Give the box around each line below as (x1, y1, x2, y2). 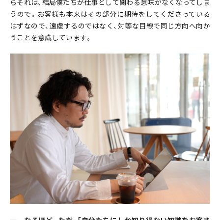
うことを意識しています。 (10, 32, 93, 43)
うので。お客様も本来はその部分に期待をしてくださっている (10, 9, 210, 19)
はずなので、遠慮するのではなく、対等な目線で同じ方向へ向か (10, 21, 210, 31)
